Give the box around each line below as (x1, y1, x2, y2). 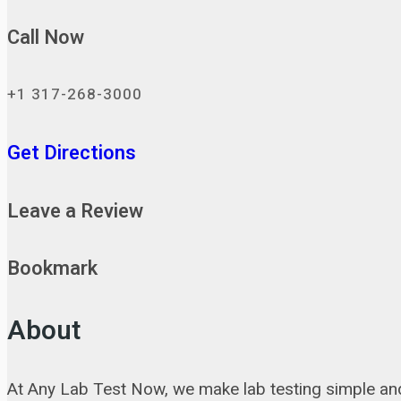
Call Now (7, 22, 84, 52)
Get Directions (7, 139, 136, 168)
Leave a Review (7, 196, 143, 226)
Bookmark (7, 254, 98, 284)
